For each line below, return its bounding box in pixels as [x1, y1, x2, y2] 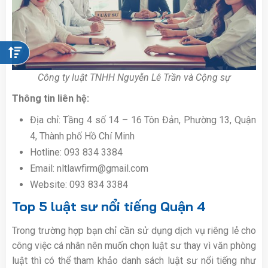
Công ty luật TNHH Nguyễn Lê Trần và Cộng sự [37, 72, 231, 84]
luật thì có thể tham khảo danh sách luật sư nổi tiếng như [12, 255, 256, 267]
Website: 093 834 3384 [30, 179, 128, 191]
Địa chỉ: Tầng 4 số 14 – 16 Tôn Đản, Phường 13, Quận [30, 114, 256, 126]
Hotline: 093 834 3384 [30, 147, 123, 159]
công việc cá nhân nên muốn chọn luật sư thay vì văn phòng [12, 240, 256, 252]
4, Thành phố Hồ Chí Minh [30, 130, 135, 142]
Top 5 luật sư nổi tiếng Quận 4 [12, 198, 206, 215]
